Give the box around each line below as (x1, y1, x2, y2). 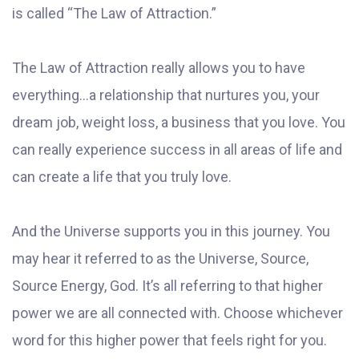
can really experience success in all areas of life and (12, 141, 342, 159)
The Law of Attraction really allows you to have (12, 59, 305, 77)
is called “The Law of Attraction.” (12, 5, 216, 22)
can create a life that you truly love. (12, 168, 232, 186)
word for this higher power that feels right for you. (12, 332, 327, 349)
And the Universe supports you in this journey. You (12, 223, 330, 240)
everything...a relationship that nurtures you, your (12, 87, 320, 104)
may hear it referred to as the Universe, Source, (12, 250, 309, 268)
